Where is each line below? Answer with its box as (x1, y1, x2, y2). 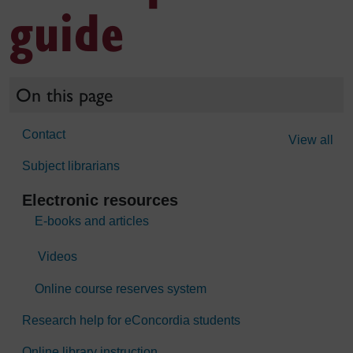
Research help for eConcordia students (22, 314, 240, 327)
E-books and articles (35, 214, 149, 228)
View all (288, 133, 333, 147)
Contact (22, 128, 65, 141)
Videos (35, 250, 77, 263)
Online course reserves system (35, 282, 206, 295)
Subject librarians (22, 159, 120, 173)
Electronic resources (22, 191, 178, 209)
